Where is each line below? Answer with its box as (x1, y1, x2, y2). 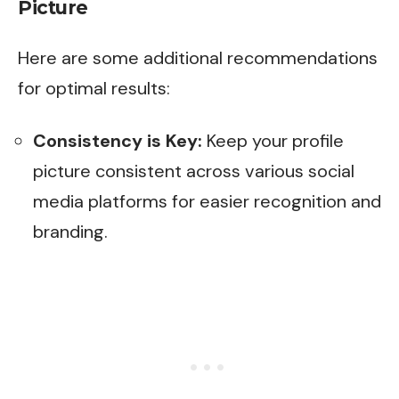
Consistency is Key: (33, 129, 202, 152)
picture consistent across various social (33, 159, 354, 183)
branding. (33, 220, 108, 243)
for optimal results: (18, 76, 170, 100)
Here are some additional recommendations (18, 45, 378, 69)
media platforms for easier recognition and (33, 190, 381, 213)
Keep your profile (202, 129, 344, 152)
